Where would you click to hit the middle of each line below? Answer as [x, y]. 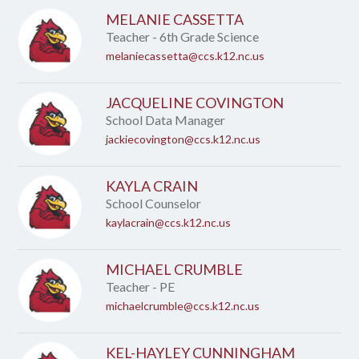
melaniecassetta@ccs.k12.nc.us [186, 56]
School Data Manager [166, 120]
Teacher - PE [141, 286]
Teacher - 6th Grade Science [183, 36]
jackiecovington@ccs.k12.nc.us [184, 139]
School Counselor [154, 203]
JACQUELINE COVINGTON [195, 103]
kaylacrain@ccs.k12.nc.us [169, 222]
